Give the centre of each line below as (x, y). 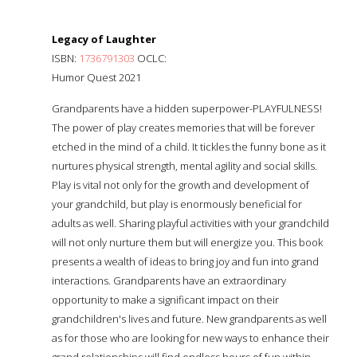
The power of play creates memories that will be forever (183, 127)
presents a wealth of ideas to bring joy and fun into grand (185, 261)
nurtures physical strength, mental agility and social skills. (184, 165)
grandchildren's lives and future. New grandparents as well (189, 318)
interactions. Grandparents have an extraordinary (169, 280)
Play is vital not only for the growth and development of (180, 184)
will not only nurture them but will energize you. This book (187, 242)
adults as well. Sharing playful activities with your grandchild (190, 223)
